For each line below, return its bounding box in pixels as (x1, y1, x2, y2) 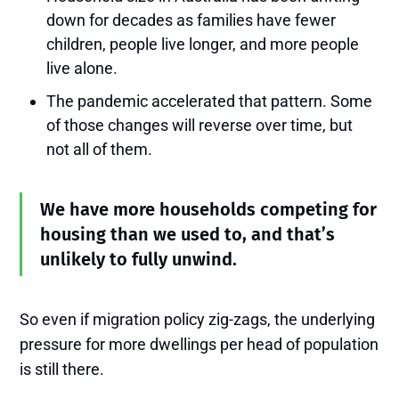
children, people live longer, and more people (46, 35, 360, 54)
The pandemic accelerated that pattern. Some (46, 92, 373, 111)
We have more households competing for (40, 199, 378, 221)
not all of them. (46, 140, 153, 159)
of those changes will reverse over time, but (46, 116, 354, 135)
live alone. (46, 59, 118, 78)
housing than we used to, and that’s (40, 224, 336, 246)
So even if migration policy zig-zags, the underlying (20, 310, 376, 330)
